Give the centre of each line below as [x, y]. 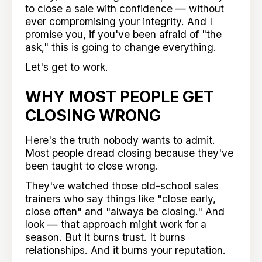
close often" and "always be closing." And [125, 211]
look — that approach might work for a [116, 224]
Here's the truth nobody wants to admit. [120, 140]
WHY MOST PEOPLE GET [120, 97]
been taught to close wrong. [92, 166]
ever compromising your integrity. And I [119, 21]
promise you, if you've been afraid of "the [124, 34]
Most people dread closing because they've [130, 153]
